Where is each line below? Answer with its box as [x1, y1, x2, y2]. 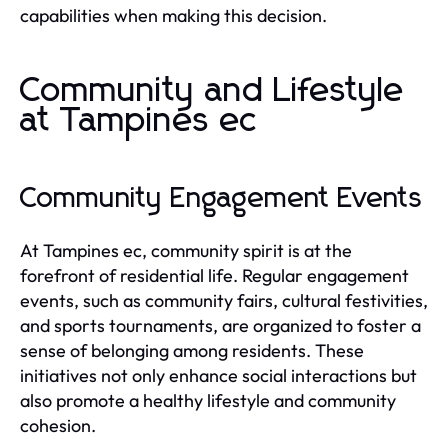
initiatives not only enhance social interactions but [20, 363, 417, 387]
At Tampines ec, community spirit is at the [20, 238, 352, 262]
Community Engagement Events [20, 184, 423, 213]
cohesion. [20, 413, 96, 437]
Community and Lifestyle [20, 73, 405, 108]
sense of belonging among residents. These [20, 338, 364, 362]
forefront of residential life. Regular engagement [20, 263, 409, 287]
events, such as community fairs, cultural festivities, [20, 288, 428, 312]
